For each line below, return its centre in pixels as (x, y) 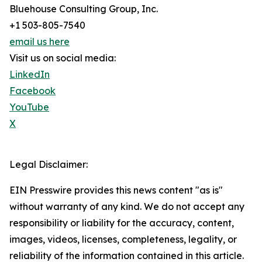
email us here (39, 42)
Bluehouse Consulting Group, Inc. (84, 9)
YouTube (29, 107)
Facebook (32, 91)
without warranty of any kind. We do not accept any (127, 207)
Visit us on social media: (63, 58)
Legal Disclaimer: (49, 165)
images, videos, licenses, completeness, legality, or (123, 239)
